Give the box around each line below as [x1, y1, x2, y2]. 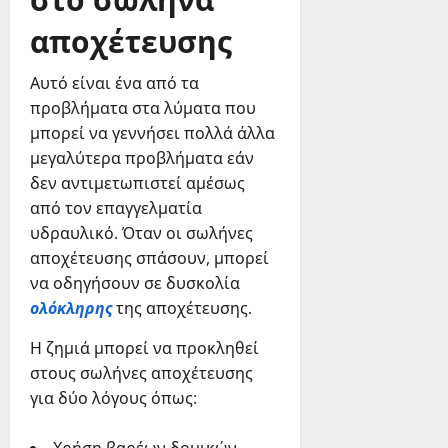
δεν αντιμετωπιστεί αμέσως [30, 172, 245, 195]
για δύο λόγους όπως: [30, 387, 197, 410]
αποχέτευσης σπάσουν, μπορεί [30, 247, 269, 270]
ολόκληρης [30, 297, 112, 320]
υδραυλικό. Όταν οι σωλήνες [30, 222, 253, 245]
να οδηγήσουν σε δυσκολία [30, 272, 240, 295]
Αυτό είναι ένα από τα [30, 72, 199, 95]
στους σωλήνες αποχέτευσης [30, 362, 253, 385]
